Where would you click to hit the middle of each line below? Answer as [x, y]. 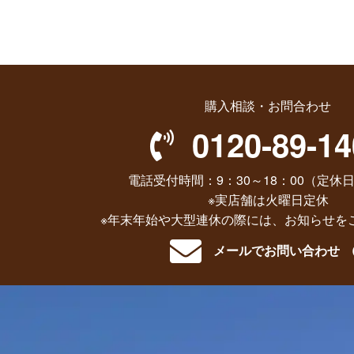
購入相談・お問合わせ [268, 106]
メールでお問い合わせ [276, 251]
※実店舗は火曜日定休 [268, 200]
